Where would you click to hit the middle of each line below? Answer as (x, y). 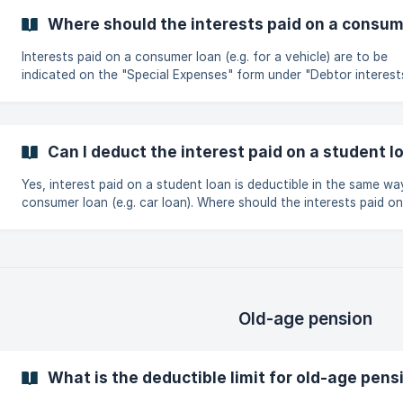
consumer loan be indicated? (106, 220)
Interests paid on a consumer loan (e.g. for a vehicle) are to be (205, 57)
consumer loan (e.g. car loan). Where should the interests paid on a (109, 202)
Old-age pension (305, 319)
